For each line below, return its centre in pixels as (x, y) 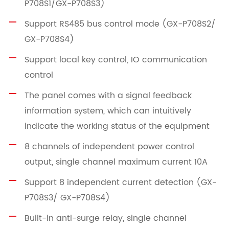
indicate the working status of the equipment (117, 126)
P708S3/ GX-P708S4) (67, 198)
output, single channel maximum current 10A (116, 162)
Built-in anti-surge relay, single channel (105, 218)
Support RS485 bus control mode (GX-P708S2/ (120, 24)
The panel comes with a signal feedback (108, 95)
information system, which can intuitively (108, 111)
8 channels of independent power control (109, 146)
